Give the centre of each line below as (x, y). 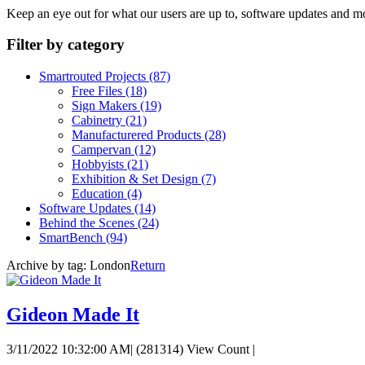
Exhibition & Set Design (136, 178)
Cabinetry (99, 120)
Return (148, 265)
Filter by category (66, 45)
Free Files (99, 90)
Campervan (103, 149)
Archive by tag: (48, 265)
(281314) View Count (193, 349)
